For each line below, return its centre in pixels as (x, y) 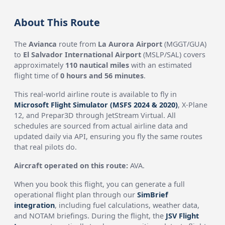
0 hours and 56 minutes (102, 76)
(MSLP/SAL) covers (174, 54)
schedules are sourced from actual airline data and (101, 126)
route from (78, 44)
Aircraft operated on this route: (71, 165)
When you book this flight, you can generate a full (100, 184)
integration (35, 205)
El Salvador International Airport (82, 54)
